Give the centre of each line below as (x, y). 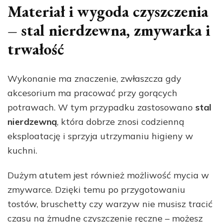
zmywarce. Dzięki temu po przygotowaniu (96, 190)
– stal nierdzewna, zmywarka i (109, 30)
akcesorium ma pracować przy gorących (92, 93)
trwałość (36, 49)
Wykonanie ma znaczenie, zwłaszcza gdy (94, 79)
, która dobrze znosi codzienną (121, 122)
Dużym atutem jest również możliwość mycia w (108, 175)
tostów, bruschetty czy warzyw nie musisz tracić (110, 204)
